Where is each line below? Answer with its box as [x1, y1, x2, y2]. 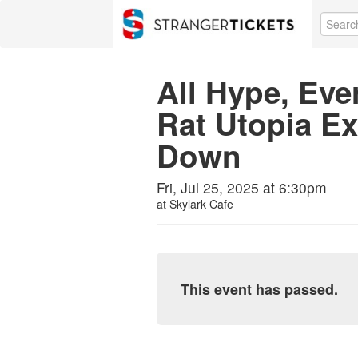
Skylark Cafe [169, 196, 233, 212]
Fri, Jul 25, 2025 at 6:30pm [157, 177, 327, 197]
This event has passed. [181, 279, 338, 300]
